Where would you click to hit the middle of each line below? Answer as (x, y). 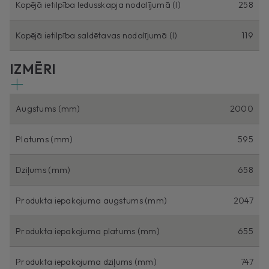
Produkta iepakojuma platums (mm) (88, 231)
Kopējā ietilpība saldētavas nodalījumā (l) (97, 35)
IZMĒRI (33, 69)
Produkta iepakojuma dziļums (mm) (86, 261)
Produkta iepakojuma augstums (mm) (92, 200)
